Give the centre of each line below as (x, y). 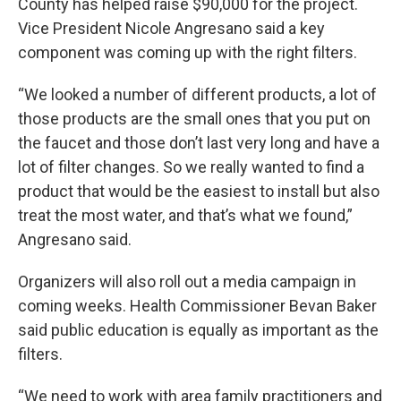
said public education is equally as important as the (198, 330)
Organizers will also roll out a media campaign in (187, 282)
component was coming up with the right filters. (188, 52)
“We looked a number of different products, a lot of (197, 94)
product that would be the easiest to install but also (199, 191)
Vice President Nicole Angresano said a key (171, 28)
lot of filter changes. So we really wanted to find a (191, 167)
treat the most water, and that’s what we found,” (185, 215)
